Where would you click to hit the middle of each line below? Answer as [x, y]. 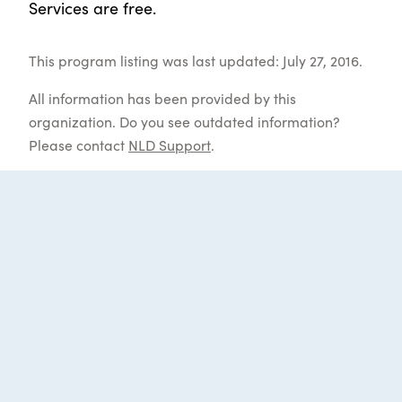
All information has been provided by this [162, 98]
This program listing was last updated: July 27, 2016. [196, 61]
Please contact [79, 145]
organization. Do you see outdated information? [184, 122]
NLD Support [170, 145]
